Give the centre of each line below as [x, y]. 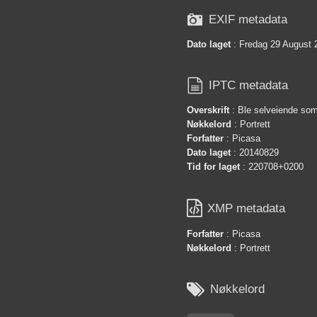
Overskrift [208, 110]
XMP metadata [246, 209]
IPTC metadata [248, 86]
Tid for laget [213, 166]
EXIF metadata [248, 20]
